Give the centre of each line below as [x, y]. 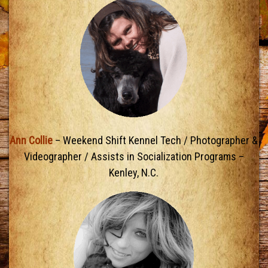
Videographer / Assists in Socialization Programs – [134, 157]
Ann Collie [31, 141]
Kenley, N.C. [134, 173]
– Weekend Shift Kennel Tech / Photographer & [156, 141]
